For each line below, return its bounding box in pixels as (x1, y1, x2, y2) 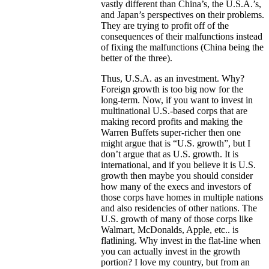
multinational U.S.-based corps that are (101, 106, 247, 116)
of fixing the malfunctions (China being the (101, 42, 264, 53)
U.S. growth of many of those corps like (101, 214, 253, 225)
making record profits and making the (101, 116, 243, 127)
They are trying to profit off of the (101, 20, 229, 31)
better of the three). (101, 53, 172, 64)
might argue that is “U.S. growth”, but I (101, 138, 250, 149)
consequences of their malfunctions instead (101, 31, 262, 42)
